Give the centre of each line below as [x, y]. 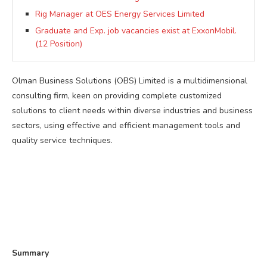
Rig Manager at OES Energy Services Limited [120, 14]
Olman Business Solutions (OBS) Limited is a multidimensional [130, 80]
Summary [30, 253]
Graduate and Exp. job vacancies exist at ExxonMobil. [136, 30]
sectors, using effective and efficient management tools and [126, 125]
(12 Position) [59, 44]
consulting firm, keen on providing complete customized [117, 95]
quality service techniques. [62, 140]
